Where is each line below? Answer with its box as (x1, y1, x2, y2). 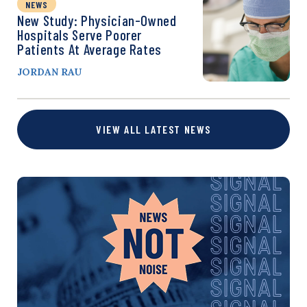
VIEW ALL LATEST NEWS (96, 123, 211, 136)
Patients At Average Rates (17, 40, 162, 58)
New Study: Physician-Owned (17, 12, 177, 29)
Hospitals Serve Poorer (17, 26, 143, 44)
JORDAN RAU (17, 66, 82, 79)
